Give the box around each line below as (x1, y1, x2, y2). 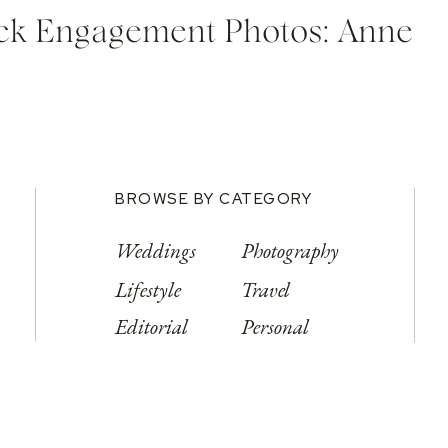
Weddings (115, 237, 196, 264)
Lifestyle (115, 276, 181, 303)
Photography (241, 237, 339, 264)
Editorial (115, 313, 188, 340)
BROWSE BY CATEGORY (115, 189, 312, 209)
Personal (241, 313, 309, 340)
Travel (241, 276, 290, 303)
